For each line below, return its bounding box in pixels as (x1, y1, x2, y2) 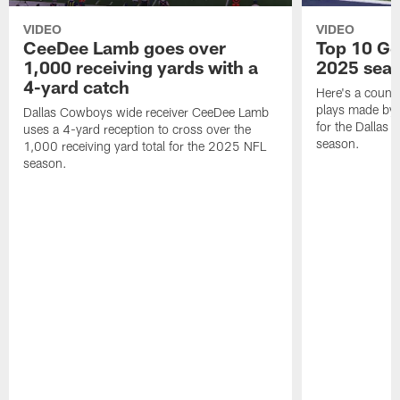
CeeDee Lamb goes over (23, 37, 227, 59)
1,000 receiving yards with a (23, 56, 259, 79)
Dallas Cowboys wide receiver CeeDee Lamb (23, 104, 270, 121)
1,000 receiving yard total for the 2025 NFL (23, 138, 267, 154)
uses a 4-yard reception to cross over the (23, 121, 252, 137)
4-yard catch (23, 76, 130, 98)
